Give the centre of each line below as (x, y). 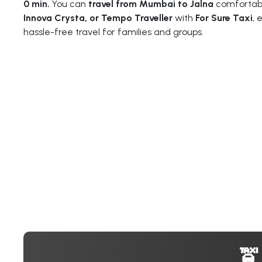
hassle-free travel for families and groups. (113, 32)
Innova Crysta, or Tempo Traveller (98, 18)
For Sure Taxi (224, 18)
